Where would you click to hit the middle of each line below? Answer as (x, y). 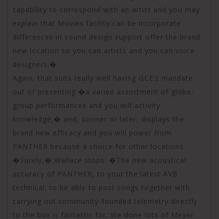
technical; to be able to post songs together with (101, 187)
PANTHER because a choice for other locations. (99, 146)
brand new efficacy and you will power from (92, 132)
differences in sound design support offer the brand (107, 37)
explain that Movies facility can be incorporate (97, 23)
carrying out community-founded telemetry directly (105, 201)
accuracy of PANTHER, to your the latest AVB (95, 174)
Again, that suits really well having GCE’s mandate (103, 78)
